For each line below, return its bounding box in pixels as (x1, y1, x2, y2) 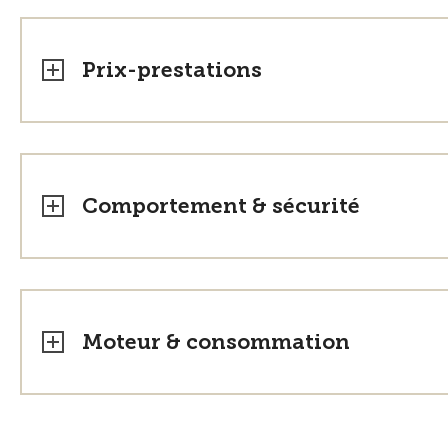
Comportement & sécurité (82, 193, 360, 218)
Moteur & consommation (82, 329, 350, 354)
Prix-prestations (82, 57, 262, 82)
